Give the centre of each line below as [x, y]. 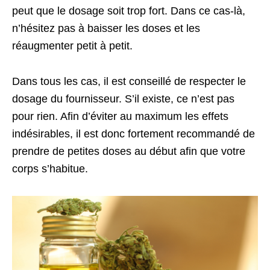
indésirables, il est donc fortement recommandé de [133, 133]
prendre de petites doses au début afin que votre [129, 151]
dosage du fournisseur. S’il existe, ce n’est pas [123, 99]
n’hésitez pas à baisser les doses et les [106, 28]
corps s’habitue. [50, 168]
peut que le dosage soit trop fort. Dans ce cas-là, [129, 11]
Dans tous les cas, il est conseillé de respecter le [129, 81]
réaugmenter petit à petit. [74, 46]
